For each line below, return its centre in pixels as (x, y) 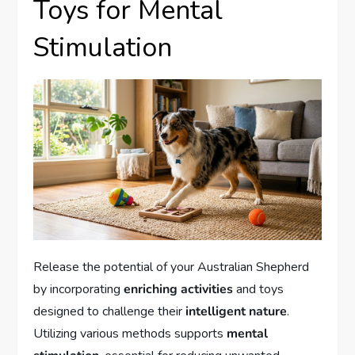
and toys (259, 289)
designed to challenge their (110, 311)
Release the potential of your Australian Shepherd (172, 267)
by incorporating (79, 289)
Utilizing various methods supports (130, 333)
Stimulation (103, 47)
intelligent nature (237, 311)
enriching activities (179, 289)
